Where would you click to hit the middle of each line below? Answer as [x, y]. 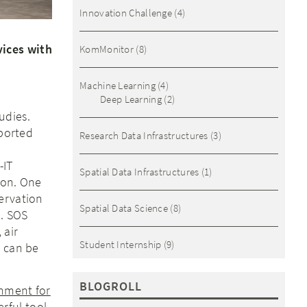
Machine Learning [118, 85]
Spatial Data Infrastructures [139, 172]
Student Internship [121, 244]
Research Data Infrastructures [144, 135]
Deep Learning [131, 99]
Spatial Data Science [124, 208]
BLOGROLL [111, 286]
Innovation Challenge [126, 13]
